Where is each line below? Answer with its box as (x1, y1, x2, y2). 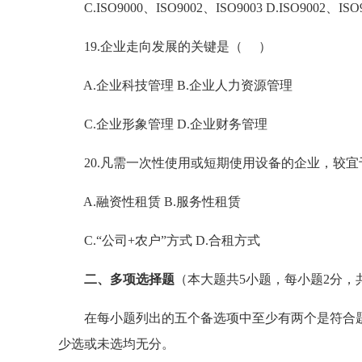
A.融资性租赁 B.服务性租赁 (58, 195, 241, 208)
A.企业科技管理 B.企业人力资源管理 (58, 78, 293, 92)
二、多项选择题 (84, 272, 175, 286)
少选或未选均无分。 (58, 337, 175, 351)
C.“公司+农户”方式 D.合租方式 (58, 234, 260, 247)
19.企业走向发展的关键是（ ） (58, 40, 271, 53)
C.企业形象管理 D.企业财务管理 (58, 117, 267, 131)
